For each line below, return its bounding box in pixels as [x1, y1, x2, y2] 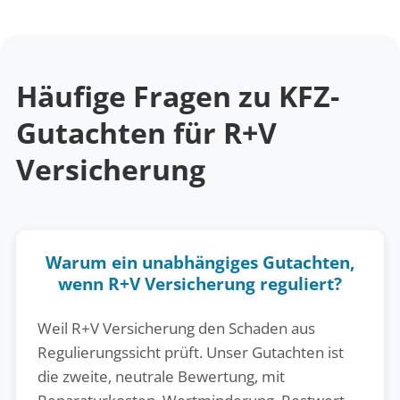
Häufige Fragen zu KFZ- [15, 76, 339, 115]
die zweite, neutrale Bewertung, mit [37, 365, 285, 387]
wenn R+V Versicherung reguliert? [58, 271, 342, 295]
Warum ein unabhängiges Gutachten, [46, 250, 354, 273]
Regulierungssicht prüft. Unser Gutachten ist [37, 341, 344, 362]
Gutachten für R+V [15, 112, 277, 152]
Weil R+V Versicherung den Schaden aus [37, 317, 315, 338]
